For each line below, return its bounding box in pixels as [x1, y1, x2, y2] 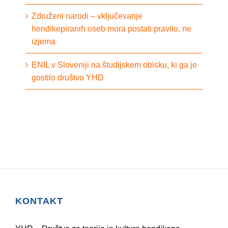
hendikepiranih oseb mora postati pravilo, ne [32, 24, 191, 33]
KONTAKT [15, 195, 63, 206]
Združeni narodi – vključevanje [32, 11, 142, 20]
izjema [32, 37, 55, 46]
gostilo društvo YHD [32, 73, 104, 82]
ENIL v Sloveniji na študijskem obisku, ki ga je [32, 60, 197, 69]
